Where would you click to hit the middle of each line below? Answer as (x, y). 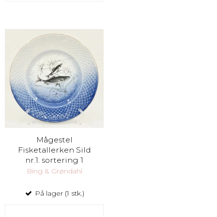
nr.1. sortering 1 (54, 160)
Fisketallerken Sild (54, 150)
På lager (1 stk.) (59, 193)
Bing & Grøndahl (54, 171)
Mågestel (54, 139)
